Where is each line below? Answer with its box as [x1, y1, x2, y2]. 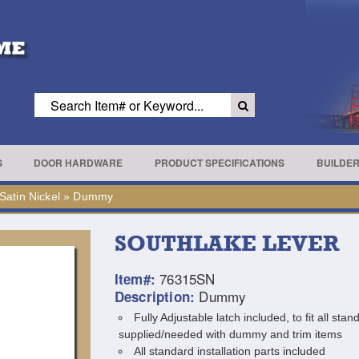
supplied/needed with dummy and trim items [118, 328, 342, 341]
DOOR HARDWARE [34, 155, 123, 170]
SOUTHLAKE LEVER [114, 230, 339, 256]
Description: [114, 287, 196, 306]
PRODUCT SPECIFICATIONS [154, 155, 284, 170]
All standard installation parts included [133, 345, 325, 357]
